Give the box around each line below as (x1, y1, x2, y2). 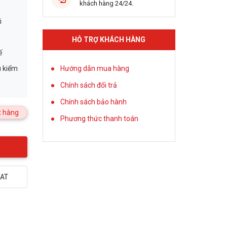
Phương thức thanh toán (60, 115, 138, 123)
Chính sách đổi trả (60, 81, 117, 89)
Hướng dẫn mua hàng (60, 64, 129, 72)
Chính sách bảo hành (60, 98, 127, 106)
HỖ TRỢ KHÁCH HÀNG (72, 35, 146, 44)
